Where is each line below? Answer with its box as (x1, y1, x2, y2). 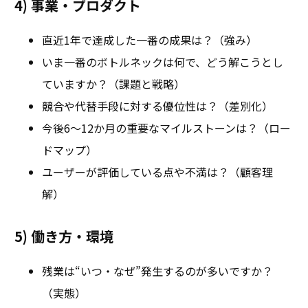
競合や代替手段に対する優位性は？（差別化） (42, 97, 273, 114)
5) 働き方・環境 (14, 225, 113, 246)
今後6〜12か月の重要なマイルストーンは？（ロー (42, 119, 291, 136)
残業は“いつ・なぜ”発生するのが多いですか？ (42, 262, 273, 279)
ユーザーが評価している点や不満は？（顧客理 (42, 163, 273, 180)
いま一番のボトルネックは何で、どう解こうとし (42, 53, 283, 70)
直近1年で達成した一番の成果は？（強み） (42, 31, 257, 48)
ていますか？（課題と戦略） (42, 75, 185, 92)
